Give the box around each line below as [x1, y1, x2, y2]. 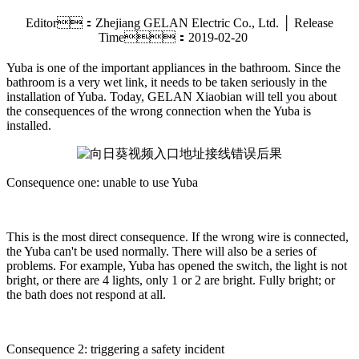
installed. [6, 119, 51, 133]
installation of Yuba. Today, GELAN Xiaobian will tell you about [6, 90, 337, 104]
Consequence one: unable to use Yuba [6, 175, 198, 190]
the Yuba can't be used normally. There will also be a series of [6, 244, 317, 259]
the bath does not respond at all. [6, 288, 166, 302]
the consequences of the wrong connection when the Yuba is [6, 104, 311, 119]
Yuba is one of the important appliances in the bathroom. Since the [6, 61, 341, 75]
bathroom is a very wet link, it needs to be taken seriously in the [6, 75, 327, 90]
